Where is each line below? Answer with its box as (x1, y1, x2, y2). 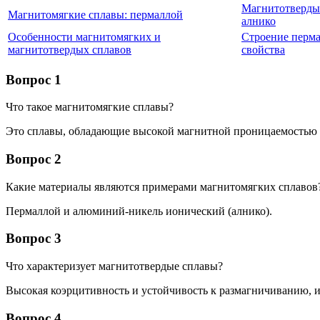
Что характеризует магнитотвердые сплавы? (6, 260, 223, 273)
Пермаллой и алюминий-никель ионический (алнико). (6, 204, 272, 217)
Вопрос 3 (6, 231, 61, 246)
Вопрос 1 (6, 71, 61, 87)
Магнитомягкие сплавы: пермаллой (8, 8, 183, 21)
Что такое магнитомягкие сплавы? (6, 101, 174, 114)
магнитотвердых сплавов (8, 43, 131, 56)
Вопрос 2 (6, 151, 61, 166)
